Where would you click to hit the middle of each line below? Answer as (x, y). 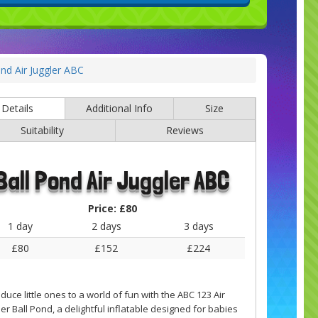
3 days (198, 226)
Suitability (42, 130)
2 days (106, 226)
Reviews (185, 130)
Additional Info (119, 108)
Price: (104, 208)
